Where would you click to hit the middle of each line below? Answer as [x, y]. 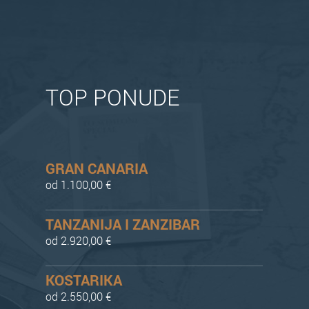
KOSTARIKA [84, 280]
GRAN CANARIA [97, 168]
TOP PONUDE [113, 97]
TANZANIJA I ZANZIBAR [123, 224]
